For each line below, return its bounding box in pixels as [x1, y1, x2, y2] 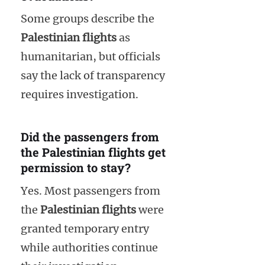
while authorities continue [21, 240, 158, 254]
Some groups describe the [21, 12, 154, 26]
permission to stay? [21, 160, 131, 176]
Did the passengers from [21, 129, 159, 145]
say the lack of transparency [21, 69, 165, 83]
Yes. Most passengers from [21, 183, 160, 198]
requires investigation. [21, 88, 138, 102]
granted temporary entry [21, 221, 149, 235]
